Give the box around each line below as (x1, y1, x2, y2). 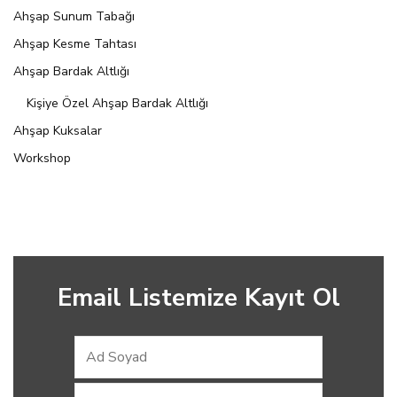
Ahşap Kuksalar (13, 122, 102, 139)
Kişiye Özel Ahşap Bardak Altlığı (27, 95, 208, 112)
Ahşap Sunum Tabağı (13, 8, 135, 25)
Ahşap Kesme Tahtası (13, 35, 136, 52)
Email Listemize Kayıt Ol (57, 281, 340, 315)
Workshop (13, 150, 71, 167)
